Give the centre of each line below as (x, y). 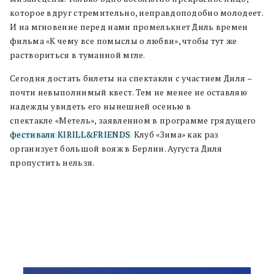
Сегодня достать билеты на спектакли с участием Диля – (131, 78)
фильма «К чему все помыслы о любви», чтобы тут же (124, 41)
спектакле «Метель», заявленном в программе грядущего (133, 120)
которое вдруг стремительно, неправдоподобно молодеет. (136, 13)
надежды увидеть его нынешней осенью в (101, 106)
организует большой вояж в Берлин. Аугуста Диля (116, 148)
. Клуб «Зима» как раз (175, 134)
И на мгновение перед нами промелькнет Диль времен (129, 27)
